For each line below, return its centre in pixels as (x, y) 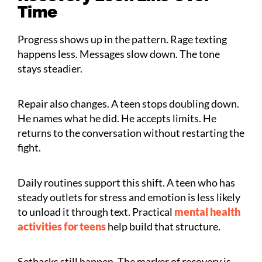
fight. (29, 147)
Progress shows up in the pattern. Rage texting (122, 39)
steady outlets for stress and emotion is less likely (129, 197)
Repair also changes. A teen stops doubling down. (128, 103)
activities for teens (62, 226)
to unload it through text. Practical (95, 211)
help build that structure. (164, 226)
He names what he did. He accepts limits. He (117, 118)
